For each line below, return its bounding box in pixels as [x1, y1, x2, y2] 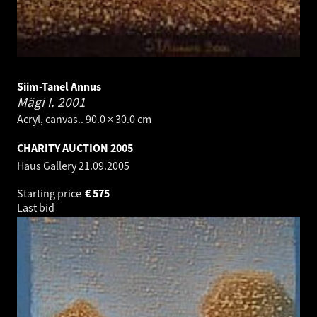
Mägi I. [17, 93, 57, 110]
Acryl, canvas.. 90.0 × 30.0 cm [17, 111, 151, 126]
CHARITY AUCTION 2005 [17, 140, 133, 155]
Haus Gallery [17, 158, 79, 173]
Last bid [17, 200, 57, 214]
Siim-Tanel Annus [17, 79, 101, 93]
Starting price [17, 185, 83, 200]
